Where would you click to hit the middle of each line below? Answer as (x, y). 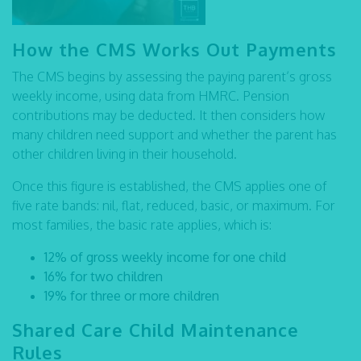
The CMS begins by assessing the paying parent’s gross (172, 77)
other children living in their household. (124, 154)
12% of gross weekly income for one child (165, 257)
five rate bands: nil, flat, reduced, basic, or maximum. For (174, 205)
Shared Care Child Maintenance (156, 330)
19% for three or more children (132, 296)
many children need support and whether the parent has (174, 135)
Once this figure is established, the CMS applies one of (169, 186)
